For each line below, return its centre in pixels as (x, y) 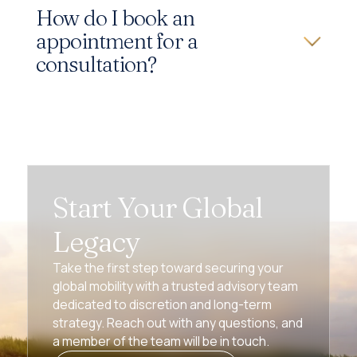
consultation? (96, 64)
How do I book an (115, 18)
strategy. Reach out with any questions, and (177, 323)
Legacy (96, 242)
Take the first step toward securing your (168, 268)
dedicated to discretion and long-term (162, 305)
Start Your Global (157, 208)
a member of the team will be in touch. (161, 341)
